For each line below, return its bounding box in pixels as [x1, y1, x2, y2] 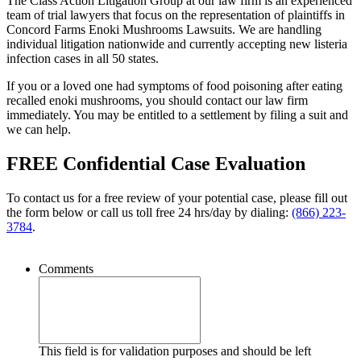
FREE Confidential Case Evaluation [6, 153, 305, 175]
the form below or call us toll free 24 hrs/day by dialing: [6, 205, 292, 220]
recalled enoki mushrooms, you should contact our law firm [6, 93, 308, 108]
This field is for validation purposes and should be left [39, 344, 311, 359]
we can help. [6, 122, 71, 137]
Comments [39, 262, 93, 276]
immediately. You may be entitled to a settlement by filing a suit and [6, 108, 348, 122]
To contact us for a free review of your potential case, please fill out [6, 191, 347, 205]
